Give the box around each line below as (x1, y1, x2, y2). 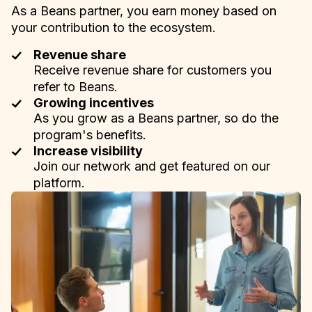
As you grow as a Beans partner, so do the (33, 110, 279, 125)
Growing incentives (33, 95, 154, 110)
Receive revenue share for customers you (33, 62, 272, 77)
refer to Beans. (33, 79, 118, 94)
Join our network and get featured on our (33, 158, 270, 173)
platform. (33, 175, 85, 190)
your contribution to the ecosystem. (11, 19, 216, 35)
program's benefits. (33, 127, 146, 142)
